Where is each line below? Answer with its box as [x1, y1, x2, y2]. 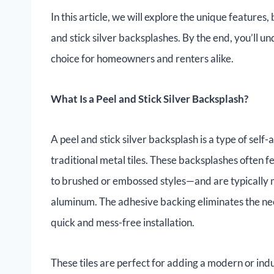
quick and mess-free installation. [51, 216, 194, 229]
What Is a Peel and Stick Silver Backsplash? [51, 92, 248, 106]
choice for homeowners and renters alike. [51, 52, 234, 65]
